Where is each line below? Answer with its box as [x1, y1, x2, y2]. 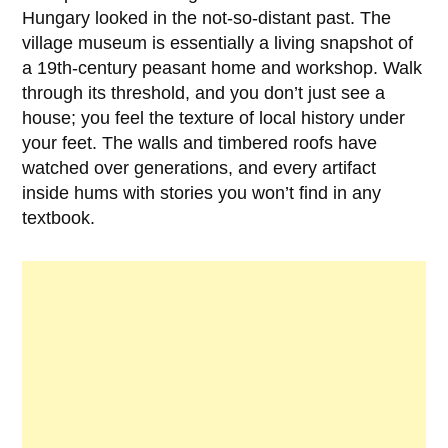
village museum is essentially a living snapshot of [22, 33, 414, 54]
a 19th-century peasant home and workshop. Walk [22, 58, 423, 79]
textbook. [22, 208, 96, 229]
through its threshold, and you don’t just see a [22, 83, 386, 104]
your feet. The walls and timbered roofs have [22, 133, 378, 154]
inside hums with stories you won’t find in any [22, 183, 382, 204]
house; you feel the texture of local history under [22, 108, 406, 129]
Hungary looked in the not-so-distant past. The [22, 8, 392, 29]
